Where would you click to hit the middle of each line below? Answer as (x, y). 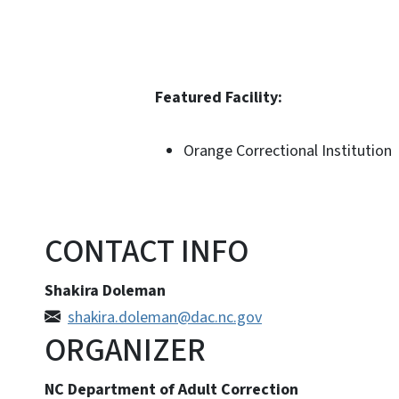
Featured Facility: (221, 97)
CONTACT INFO (147, 251)
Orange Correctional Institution (290, 151)
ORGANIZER (125, 350)
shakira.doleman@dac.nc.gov (165, 317)
